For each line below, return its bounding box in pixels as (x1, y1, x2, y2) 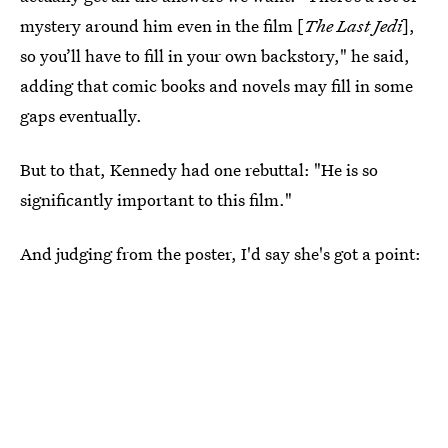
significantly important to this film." (20, 188, 292, 211)
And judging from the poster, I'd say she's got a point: (20, 242, 421, 265)
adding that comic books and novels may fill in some (20, 74, 413, 97)
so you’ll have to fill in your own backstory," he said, (20, 44, 410, 67)
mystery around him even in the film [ (20, 14, 304, 37)
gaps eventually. (20, 104, 142, 127)
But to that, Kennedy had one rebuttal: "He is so (20, 158, 378, 181)
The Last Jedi (304, 14, 402, 37)
